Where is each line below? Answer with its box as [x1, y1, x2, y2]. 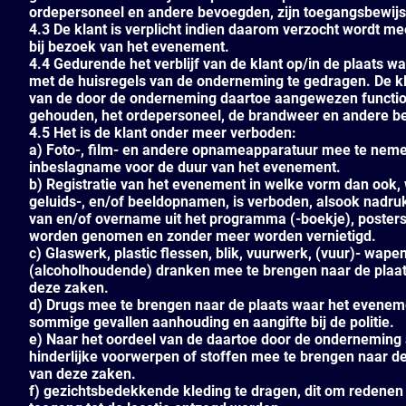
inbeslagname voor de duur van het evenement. [29, 159, 341, 176]
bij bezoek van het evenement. [29, 38, 229, 55]
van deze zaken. [29, 365, 136, 382]
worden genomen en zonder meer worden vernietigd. [29, 227, 376, 245]
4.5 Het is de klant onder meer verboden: [29, 124, 296, 141]
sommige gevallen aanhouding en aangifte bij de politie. [29, 314, 394, 331]
